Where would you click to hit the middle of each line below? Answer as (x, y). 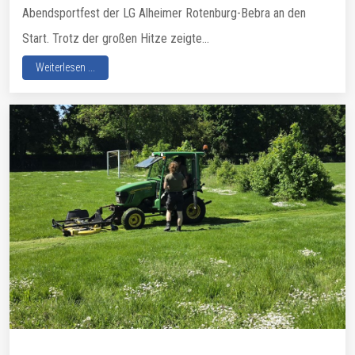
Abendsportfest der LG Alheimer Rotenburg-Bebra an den (164, 13)
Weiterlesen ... (65, 68)
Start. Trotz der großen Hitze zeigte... (116, 39)
